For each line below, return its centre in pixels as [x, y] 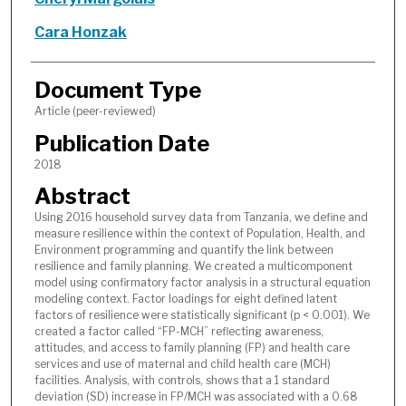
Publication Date [121, 143]
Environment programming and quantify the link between [184, 249]
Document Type [117, 91]
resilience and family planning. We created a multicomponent [193, 266]
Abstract [82, 196]
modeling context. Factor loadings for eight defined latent [185, 298]
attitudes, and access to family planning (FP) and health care [192, 347]
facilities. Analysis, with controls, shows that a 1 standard [182, 380]
